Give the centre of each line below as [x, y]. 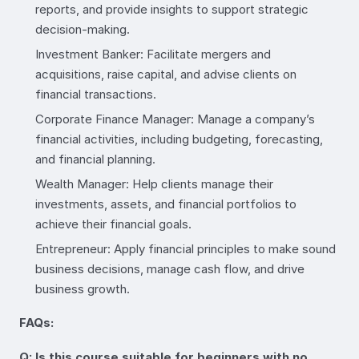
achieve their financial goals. [113, 224]
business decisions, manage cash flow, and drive [170, 268]
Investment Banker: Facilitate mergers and [153, 54]
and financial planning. [95, 159]
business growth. [83, 288]
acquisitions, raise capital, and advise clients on [166, 74]
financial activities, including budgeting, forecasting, [179, 139]
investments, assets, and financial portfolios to [166, 204]
